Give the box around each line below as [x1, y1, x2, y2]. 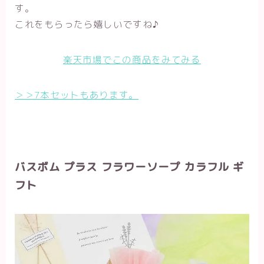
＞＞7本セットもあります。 [15, 88, 139, 102]
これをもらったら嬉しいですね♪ [15, 18, 159, 31]
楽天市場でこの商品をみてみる [63, 53, 201, 67]
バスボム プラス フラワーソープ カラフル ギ [15, 160, 245, 175]
